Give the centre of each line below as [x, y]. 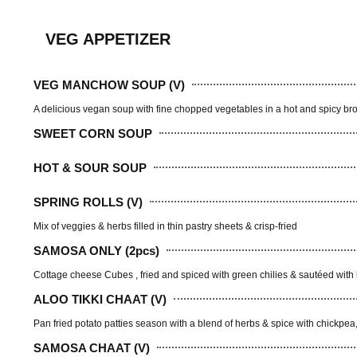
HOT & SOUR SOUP [90, 167]
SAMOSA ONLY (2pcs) [96, 250]
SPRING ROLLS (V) [88, 202]
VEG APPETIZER [108, 39]
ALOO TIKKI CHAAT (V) [100, 299]
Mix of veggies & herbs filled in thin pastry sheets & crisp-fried [165, 227]
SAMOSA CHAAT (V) [92, 347]
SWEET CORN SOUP [93, 133]
